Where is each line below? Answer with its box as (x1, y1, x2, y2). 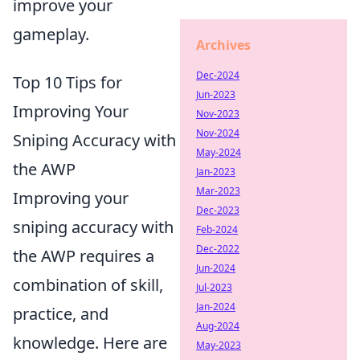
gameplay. (13, 23, 89, 45)
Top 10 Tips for (13, 72, 122, 93)
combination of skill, (13, 274, 163, 296)
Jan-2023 (196, 165, 235, 178)
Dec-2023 (196, 203, 239, 217)
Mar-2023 (196, 184, 240, 198)
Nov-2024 (196, 126, 239, 140)
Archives (196, 36, 251, 54)
